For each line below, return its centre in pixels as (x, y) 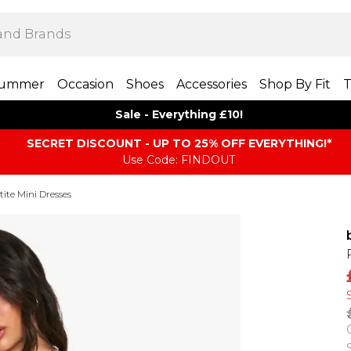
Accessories (211, 84)
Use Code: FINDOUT (179, 160)
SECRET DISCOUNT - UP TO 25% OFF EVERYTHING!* (179, 143)
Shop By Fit (295, 84)
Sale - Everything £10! (179, 114)
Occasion (85, 84)
